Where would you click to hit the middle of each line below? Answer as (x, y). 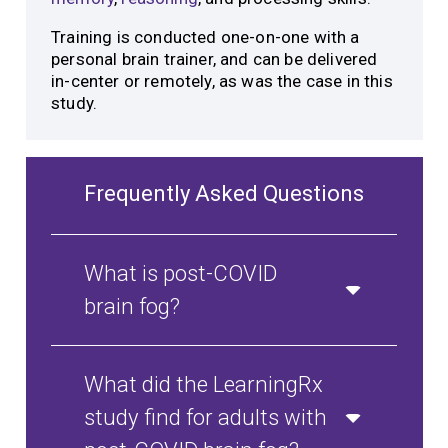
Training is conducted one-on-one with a (205, 37)
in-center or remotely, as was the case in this (222, 81)
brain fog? (132, 306)
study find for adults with (206, 417)
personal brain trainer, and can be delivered (214, 59)
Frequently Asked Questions (224, 194)
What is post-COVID (181, 273)
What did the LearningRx (204, 384)
